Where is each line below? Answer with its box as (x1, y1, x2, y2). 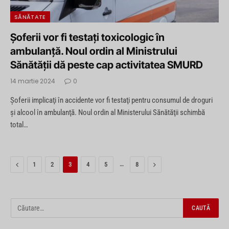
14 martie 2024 (10, 77, 55, 86)
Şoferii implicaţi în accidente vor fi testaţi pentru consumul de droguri (10, 96, 213, 105)
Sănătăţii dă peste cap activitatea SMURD (10, 59, 203, 72)
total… (10, 120, 28, 130)
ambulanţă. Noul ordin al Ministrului (10, 45, 177, 58)
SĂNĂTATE (14, 13, 46, 21)
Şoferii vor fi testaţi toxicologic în (10, 31, 165, 44)
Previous (18, 160, 42, 169)
